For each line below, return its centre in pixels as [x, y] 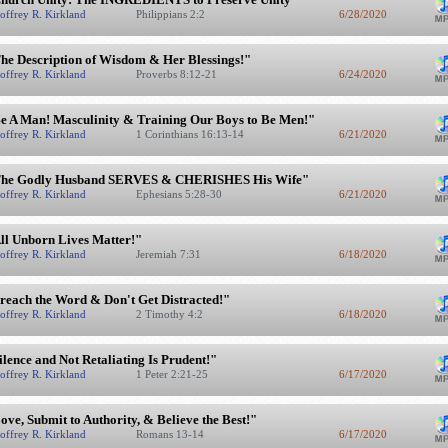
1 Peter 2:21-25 [173, 374]
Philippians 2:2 [171, 14]
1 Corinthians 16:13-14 [191, 134]
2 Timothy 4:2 [170, 314]
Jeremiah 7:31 [169, 254]
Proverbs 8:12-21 [177, 74]
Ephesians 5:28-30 [180, 194]
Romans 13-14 [171, 434]
